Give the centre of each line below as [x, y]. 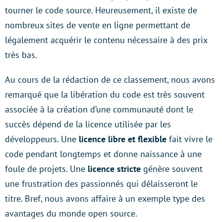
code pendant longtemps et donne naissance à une [103, 154]
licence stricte [114, 169]
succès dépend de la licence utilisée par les [88, 124]
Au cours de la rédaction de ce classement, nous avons [110, 80]
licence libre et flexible [123, 139]
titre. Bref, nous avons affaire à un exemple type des [105, 199]
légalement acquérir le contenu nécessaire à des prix [106, 40]
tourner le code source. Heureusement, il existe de [101, 10]
